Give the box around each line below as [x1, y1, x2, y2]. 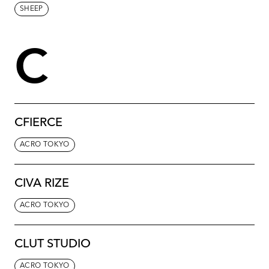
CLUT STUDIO [14, 238, 91, 250]
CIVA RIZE [14, 177, 69, 190]
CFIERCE [14, 116, 62, 129]
